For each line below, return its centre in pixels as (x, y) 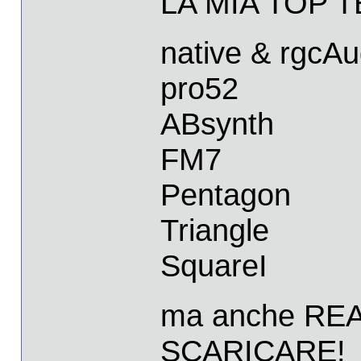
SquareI (214, 265)
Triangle (214, 230)
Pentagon (225, 194)
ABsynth (217, 123)
